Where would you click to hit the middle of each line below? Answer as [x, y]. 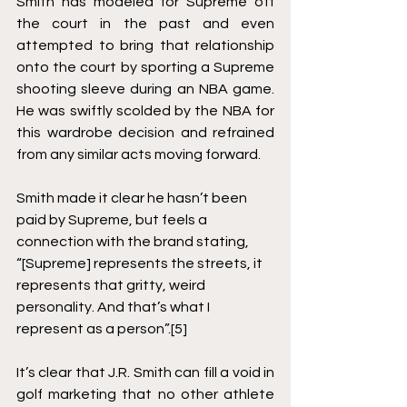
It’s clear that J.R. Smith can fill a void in [145, 372]
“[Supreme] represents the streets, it [141, 263]
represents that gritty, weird [112, 285]
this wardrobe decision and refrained [145, 133]
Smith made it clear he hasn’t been [133, 198]
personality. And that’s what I [114, 307]
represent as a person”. [94, 329]
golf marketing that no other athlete [145, 394]
